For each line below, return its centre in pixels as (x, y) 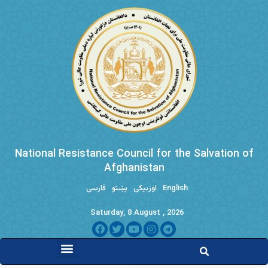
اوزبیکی (145, 188)
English (175, 188)
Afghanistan (134, 168)
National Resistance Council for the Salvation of (134, 154)
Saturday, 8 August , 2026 (137, 213)
